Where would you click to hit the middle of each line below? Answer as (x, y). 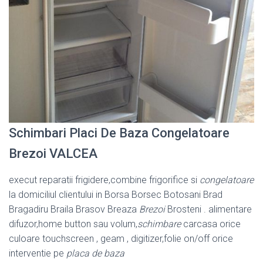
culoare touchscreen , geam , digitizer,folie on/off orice (121, 239)
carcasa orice (211, 224)
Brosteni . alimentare (208, 210)
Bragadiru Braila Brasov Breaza (74, 210)
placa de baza (95, 254)
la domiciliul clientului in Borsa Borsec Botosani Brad (116, 195)
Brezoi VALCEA (53, 154)
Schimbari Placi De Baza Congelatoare (119, 133)
